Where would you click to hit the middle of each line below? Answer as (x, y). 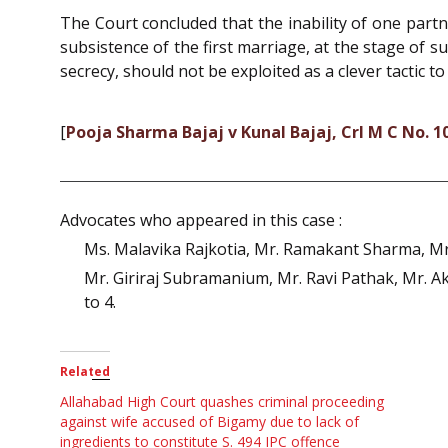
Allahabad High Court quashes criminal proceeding (222, 401)
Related (85, 371)
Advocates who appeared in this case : (201, 219)
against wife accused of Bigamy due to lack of (209, 421)
